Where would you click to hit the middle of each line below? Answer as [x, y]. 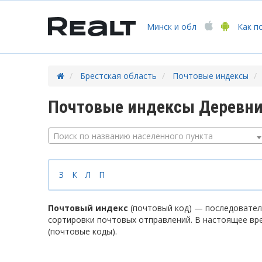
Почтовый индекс [88, 208]
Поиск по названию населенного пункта [133, 136]
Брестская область [118, 76]
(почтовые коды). [82, 231]
